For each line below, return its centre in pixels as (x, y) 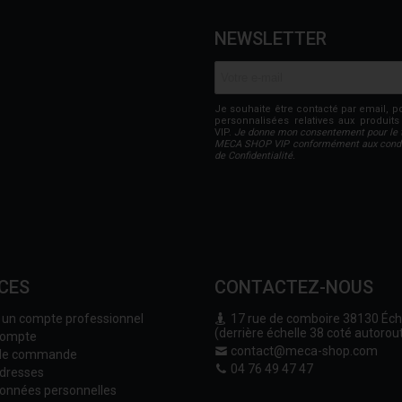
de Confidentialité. (254, 156)
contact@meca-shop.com (304, 351)
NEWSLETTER (270, 39)
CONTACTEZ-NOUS (294, 287)
